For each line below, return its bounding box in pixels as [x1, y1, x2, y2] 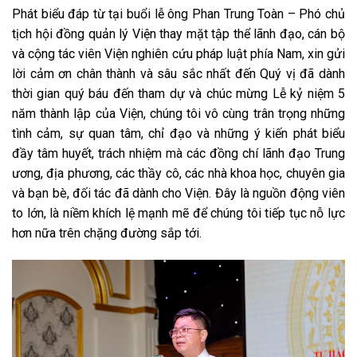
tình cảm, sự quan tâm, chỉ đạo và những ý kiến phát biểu [12, 126, 345, 142]
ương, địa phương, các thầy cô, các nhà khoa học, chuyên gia [12, 166, 345, 182]
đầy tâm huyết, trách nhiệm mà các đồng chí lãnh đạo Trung [12, 146, 345, 162]
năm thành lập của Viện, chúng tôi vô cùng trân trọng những [12, 106, 345, 122]
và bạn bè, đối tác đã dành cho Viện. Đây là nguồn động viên [12, 186, 345, 202]
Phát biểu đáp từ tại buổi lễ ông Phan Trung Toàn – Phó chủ [12, 6, 345, 22]
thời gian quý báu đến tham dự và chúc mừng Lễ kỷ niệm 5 [12, 86, 345, 102]
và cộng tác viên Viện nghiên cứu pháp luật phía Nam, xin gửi [12, 46, 345, 62]
